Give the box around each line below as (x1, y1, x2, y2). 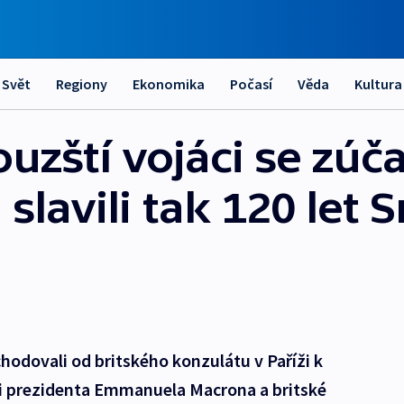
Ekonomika (133, 75, 205, 93)
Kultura (354, 75, 402, 93)
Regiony (56, 75, 107, 93)
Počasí (230, 75, 272, 93)
